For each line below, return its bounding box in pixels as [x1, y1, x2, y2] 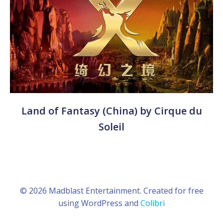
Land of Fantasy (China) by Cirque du [21, 104, 202, 117]
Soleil [99, 119, 124, 133]
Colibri [140, 197, 165, 209]
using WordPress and [58, 197, 140, 209]
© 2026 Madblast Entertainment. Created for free [19, 185, 204, 196]
